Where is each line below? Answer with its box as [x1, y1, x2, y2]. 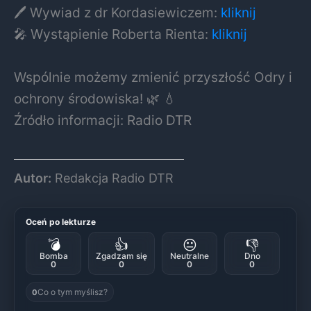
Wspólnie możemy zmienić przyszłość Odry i [14, 69, 292, 86]
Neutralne [170, 251, 209, 262]
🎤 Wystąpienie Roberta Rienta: [14, 26, 212, 43]
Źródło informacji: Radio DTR [14, 112, 192, 129]
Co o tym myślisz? [37, 287, 108, 298]
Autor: [14, 171, 51, 186]
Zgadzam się [96, 251, 147, 262]
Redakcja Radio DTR [51, 171, 174, 186]
